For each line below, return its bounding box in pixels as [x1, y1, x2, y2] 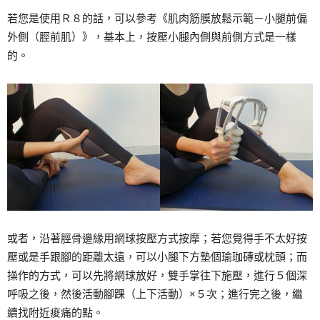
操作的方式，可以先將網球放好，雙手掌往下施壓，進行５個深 [7, 269, 307, 282]
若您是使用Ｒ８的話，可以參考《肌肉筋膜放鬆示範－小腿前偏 [7, 12, 307, 25]
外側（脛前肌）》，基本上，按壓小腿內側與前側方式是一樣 [7, 31, 296, 44]
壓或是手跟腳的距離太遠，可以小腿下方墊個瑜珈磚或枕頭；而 [7, 251, 307, 264]
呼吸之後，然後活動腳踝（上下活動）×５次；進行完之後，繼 [7, 288, 303, 301]
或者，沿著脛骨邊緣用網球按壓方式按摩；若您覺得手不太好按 [7, 232, 307, 245]
